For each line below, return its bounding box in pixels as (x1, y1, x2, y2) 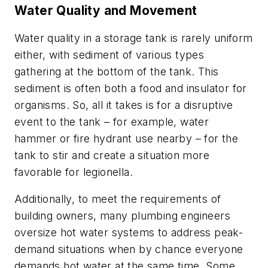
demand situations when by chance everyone (14, 243, 243, 256)
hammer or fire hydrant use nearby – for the (14, 132, 239, 145)
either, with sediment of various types (14, 48, 205, 61)
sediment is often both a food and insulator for (14, 81, 247, 95)
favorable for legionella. (14, 165, 133, 178)
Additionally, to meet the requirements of (14, 193, 221, 206)
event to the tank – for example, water (14, 115, 209, 128)
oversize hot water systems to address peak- (14, 226, 243, 239)
